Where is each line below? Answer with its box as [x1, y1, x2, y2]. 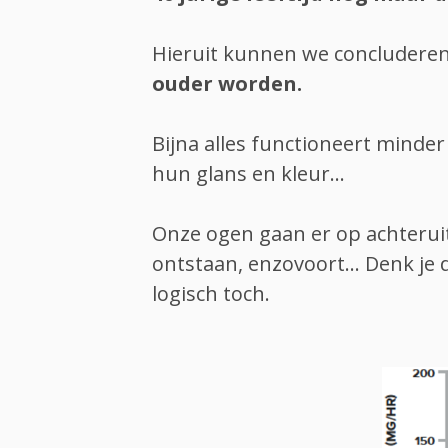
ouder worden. [152, 70, 302, 98]
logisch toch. [152, 280, 270, 308]
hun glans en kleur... [152, 160, 345, 188]
